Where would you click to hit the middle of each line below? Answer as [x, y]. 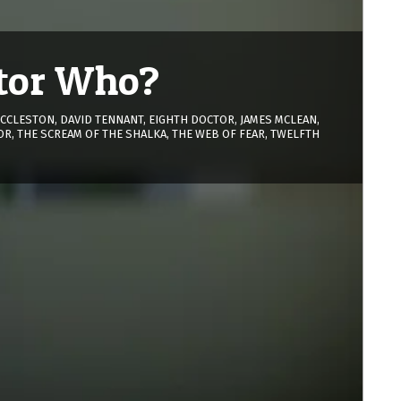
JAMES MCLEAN [278, 119]
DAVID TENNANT [102, 119]
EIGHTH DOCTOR [192, 119]
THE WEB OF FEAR [218, 133]
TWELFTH [295, 133]
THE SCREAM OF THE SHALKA [92, 133]
